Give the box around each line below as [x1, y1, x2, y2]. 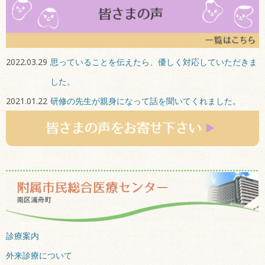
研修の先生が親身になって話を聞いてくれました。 [50, 95, 241, 106]
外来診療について [6, 250, 72, 261]
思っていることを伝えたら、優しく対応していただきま [50, 56, 257, 67]
